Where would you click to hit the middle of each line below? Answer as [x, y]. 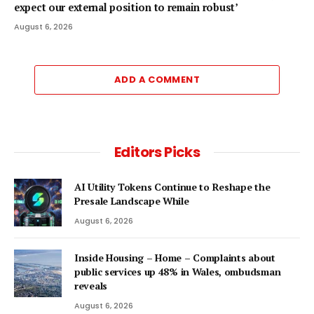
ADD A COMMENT [157, 79]
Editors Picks [157, 152]
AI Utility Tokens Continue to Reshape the [172, 186]
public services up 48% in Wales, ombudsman [178, 271]
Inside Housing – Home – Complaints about [175, 257]
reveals [91, 285]
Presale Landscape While [132, 200]
